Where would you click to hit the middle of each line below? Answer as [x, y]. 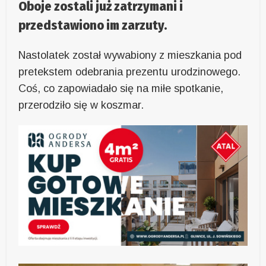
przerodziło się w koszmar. [81, 105]
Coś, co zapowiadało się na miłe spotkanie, [121, 89]
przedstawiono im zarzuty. [93, 26]
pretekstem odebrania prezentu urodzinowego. [130, 72]
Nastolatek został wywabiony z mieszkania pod [130, 56]
